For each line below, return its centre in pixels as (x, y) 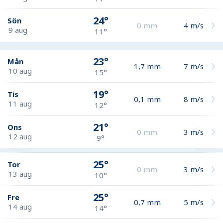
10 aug (20, 70)
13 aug (20, 173)
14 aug (20, 206)
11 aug (20, 103)
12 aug (20, 136)
